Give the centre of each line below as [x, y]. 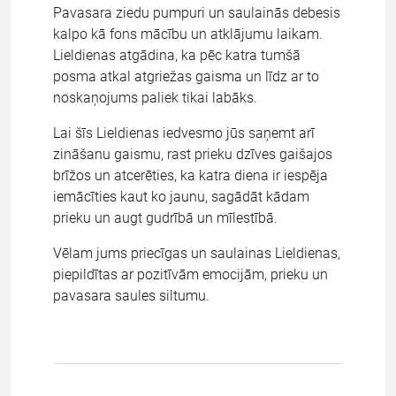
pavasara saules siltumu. [131, 295]
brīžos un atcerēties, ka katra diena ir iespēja [190, 175]
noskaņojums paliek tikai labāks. [155, 97]
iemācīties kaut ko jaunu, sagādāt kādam [181, 196]
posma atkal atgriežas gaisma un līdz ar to [186, 76]
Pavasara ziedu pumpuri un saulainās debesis [197, 12]
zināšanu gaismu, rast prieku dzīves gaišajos [193, 154]
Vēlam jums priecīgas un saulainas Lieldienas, [197, 253]
